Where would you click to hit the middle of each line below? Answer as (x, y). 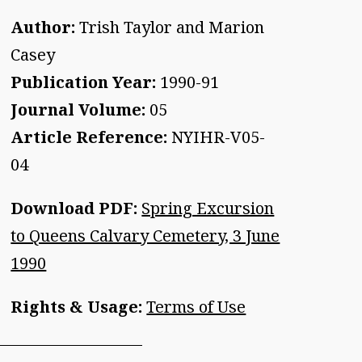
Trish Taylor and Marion (170, 27)
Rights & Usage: (79, 306)
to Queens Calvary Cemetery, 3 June (145, 235)
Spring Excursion (208, 208)
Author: (43, 27)
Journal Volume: (78, 109)
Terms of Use (196, 306)
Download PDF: (74, 208)
